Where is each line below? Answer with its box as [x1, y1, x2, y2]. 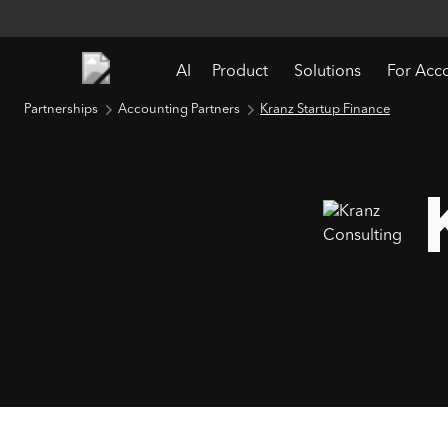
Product [212, 64, 268, 81]
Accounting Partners [118, 103, 240, 116]
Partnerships [24, 103, 98, 116]
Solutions [294, 64, 361, 81]
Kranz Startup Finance [260, 103, 390, 116]
